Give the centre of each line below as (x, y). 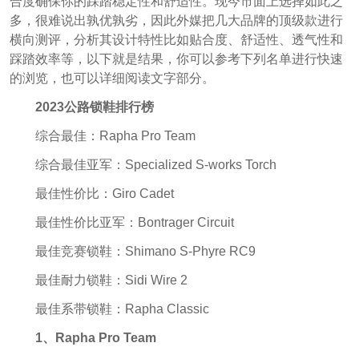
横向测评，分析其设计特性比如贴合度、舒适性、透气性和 (176, 40)
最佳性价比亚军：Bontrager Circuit (134, 222)
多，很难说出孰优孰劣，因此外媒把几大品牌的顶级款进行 (176, 21)
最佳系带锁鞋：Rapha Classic (122, 309)
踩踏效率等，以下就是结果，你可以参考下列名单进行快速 (176, 59)
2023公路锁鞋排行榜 (94, 107)
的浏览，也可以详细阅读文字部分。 (112, 79)
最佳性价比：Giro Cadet (104, 193)
